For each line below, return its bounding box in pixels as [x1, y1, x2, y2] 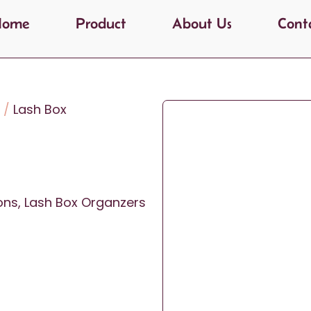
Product [76, 15, 126, 31]
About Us [172, 15, 232, 31]
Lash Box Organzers [24, 194, 146, 212]
